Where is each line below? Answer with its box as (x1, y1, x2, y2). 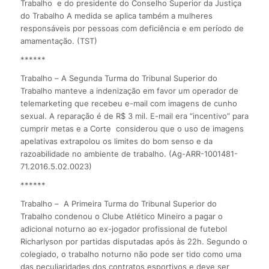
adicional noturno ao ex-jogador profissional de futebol (20, 223, 227, 234)
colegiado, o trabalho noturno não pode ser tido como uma (20, 249, 241, 259)
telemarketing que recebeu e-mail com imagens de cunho (20, 98, 237, 108)
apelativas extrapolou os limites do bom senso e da (20, 136, 213, 146)
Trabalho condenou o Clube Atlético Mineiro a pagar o (20, 211, 223, 221)
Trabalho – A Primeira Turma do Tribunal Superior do (20, 198, 217, 208)
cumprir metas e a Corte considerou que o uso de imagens (20, 123, 244, 133)
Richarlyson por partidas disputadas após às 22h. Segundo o (20, 236, 247, 246)
